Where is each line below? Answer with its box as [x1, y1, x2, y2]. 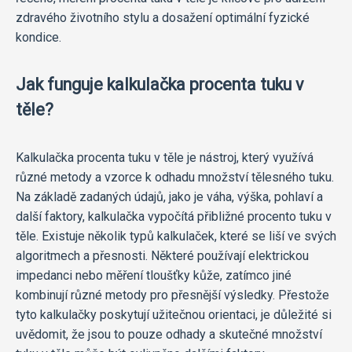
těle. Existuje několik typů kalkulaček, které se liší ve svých [16, 228, 336, 244]
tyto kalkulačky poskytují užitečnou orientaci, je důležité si [16, 306, 332, 322]
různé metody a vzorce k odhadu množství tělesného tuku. [16, 169, 334, 185]
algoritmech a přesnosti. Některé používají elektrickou [16, 247, 309, 263]
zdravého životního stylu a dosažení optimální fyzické [16, 9, 310, 25]
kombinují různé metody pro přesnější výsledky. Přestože [16, 287, 329, 302]
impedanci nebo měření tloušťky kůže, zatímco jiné [16, 267, 291, 283]
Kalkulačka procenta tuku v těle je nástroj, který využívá [16, 149, 313, 165]
